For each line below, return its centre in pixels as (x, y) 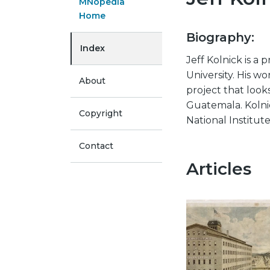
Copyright (101, 113)
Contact (96, 146)
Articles (218, 169)
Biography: (220, 37)
